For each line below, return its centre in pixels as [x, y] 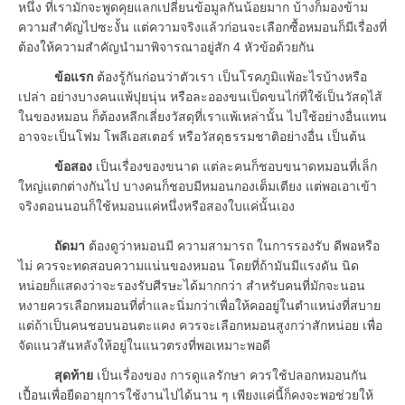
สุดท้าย [70, 375]
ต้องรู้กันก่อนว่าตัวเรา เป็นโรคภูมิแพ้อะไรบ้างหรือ [232, 76]
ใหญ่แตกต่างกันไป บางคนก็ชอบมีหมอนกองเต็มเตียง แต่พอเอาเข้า [198, 186]
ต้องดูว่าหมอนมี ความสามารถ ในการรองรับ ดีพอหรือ [232, 245]
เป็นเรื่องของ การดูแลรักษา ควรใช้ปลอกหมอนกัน [230, 375]
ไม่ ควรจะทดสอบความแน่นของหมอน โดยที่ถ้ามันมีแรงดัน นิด [188, 265]
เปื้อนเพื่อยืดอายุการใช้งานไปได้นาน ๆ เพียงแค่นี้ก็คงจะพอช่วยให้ [196, 395]
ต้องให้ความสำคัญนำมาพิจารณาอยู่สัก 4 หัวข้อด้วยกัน [166, 47]
